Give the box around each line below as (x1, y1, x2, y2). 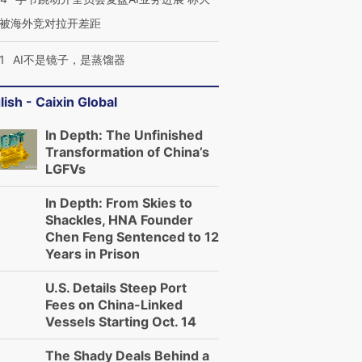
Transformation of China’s (45, 144, 209, 160)
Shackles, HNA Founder (45, 212, 193, 228)
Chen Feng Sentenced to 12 (45, 229, 219, 245)
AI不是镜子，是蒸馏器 (13, 53, 125, 66)
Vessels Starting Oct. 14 (45, 314, 196, 330)
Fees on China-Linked (45, 297, 183, 313)
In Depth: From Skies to (45, 195, 192, 211)
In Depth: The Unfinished (45, 127, 203, 143)
